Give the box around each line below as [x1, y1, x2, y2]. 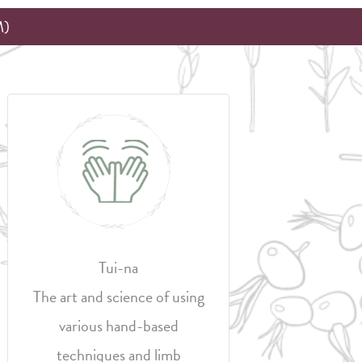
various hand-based [58, 314, 179, 338]
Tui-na [99, 255, 138, 280]
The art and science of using [32, 284, 204, 309]
